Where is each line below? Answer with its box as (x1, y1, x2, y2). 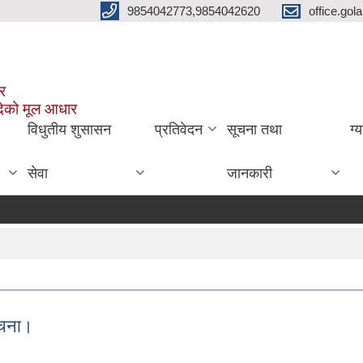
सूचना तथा (226, 121, 282, 138)
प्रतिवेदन (154, 121, 203, 138)
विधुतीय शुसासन (28, 121, 112, 138)
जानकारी (226, 164, 272, 181)
